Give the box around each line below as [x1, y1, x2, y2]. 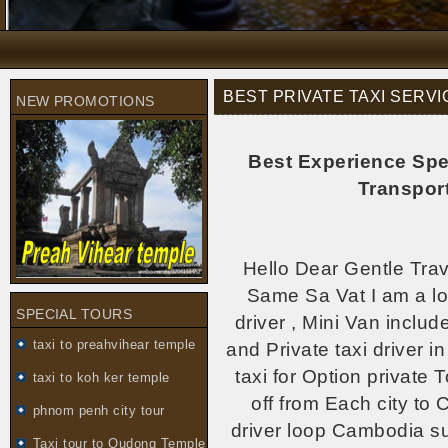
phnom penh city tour [33, 403, 165, 418]
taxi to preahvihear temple [33, 337, 196, 352]
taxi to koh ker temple [33, 370, 170, 385]
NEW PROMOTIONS [16, 93, 155, 109]
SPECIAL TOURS [16, 306, 133, 322]
